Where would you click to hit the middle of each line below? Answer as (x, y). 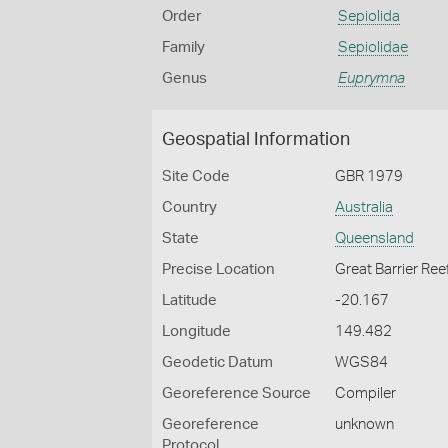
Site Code (196, 176)
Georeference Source (236, 393)
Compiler (366, 393)
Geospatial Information (256, 140)
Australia (364, 207)
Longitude (196, 331)
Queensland (375, 238)
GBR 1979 (369, 176)
